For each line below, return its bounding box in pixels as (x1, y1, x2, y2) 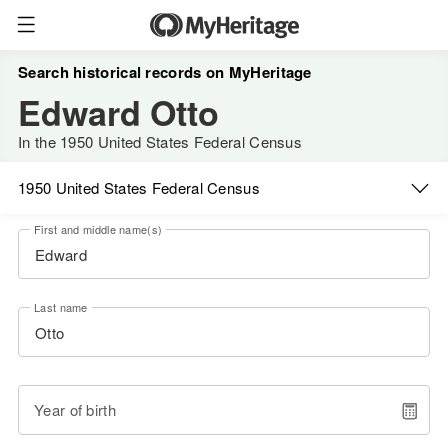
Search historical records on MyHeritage (18, 61, 312, 83)
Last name (34, 299, 88, 315)
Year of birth (34, 399, 116, 420)
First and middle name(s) (34, 221, 163, 237)
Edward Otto (18, 88, 219, 136)
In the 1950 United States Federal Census (18, 131, 302, 152)
